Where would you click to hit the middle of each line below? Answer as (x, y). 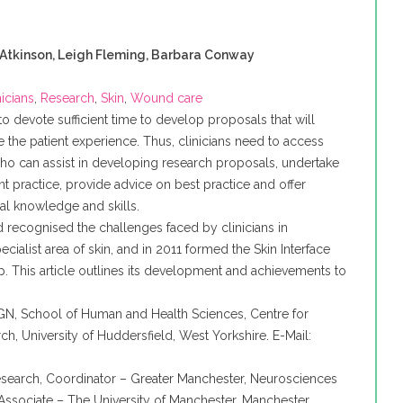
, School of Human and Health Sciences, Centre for (162, 314)
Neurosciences (294, 379)
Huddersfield (135, 336)
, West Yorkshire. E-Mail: (242, 336)
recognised (41, 228)
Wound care (167, 98)
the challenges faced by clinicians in (181, 228)
